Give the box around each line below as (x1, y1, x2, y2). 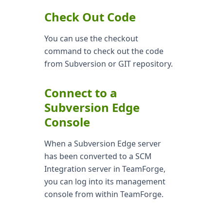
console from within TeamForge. (44, 189, 163, 200)
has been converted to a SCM (44, 151, 152, 162)
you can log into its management (44, 176, 165, 187)
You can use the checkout (44, 33, 138, 44)
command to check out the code (44, 46, 163, 56)
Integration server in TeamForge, (44, 163, 165, 174)
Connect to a (44, 85, 117, 101)
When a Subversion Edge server (44, 138, 161, 149)
